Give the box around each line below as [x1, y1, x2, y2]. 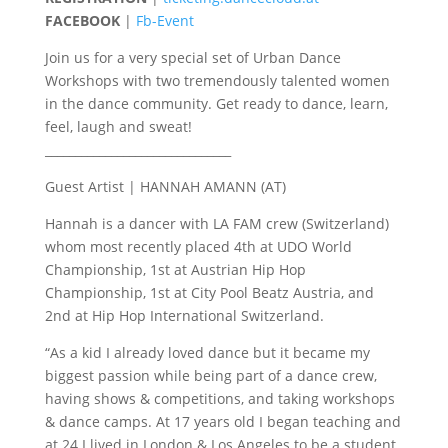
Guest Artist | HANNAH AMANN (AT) [44, 177, 286, 196]
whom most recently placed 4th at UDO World [44, 237, 352, 256]
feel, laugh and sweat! [44, 117, 192, 136]
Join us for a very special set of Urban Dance [44, 48, 341, 67]
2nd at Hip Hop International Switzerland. [44, 306, 324, 325]
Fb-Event [135, 11, 194, 30]
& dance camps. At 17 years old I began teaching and [44, 412, 401, 431]
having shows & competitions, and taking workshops [44, 389, 395, 408]
